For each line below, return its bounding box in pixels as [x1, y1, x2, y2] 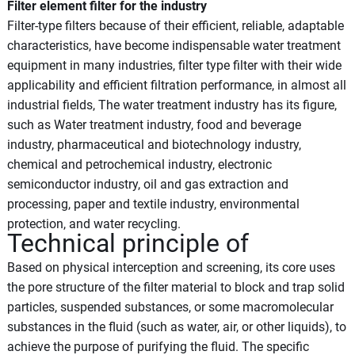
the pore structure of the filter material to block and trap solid [6, 279, 345, 295]
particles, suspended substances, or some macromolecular [6, 299, 334, 315]
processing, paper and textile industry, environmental [6, 196, 300, 212]
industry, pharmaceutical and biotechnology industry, [6, 136, 301, 152]
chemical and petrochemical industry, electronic [6, 156, 272, 172]
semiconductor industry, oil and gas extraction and [6, 176, 288, 192]
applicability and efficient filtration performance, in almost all [6, 77, 346, 93]
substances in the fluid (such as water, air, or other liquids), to [6, 319, 346, 334]
